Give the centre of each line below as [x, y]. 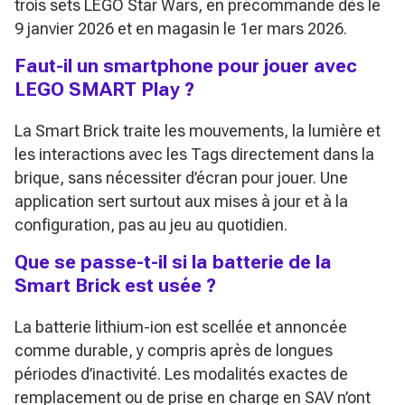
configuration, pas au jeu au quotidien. [151, 224]
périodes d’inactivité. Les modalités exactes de [181, 373]
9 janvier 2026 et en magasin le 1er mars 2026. [181, 28]
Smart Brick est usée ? [115, 285]
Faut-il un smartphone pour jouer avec [186, 65]
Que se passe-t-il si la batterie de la [173, 261]
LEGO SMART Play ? [104, 89]
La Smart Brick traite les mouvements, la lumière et [198, 130]
